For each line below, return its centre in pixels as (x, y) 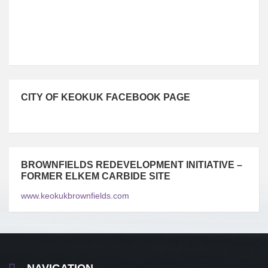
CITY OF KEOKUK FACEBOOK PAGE (106, 97)
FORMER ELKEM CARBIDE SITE (96, 176)
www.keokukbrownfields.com (75, 196)
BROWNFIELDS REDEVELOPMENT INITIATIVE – (132, 165)
